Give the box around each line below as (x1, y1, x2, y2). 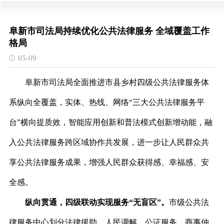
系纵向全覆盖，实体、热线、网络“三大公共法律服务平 (8, 98, 204, 106)
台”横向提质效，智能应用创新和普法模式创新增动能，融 (8, 118, 212, 126)
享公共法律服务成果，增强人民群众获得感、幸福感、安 (8, 158, 209, 166)
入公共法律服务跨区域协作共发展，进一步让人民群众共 (8, 138, 209, 146)
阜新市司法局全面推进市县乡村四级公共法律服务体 (24, 78, 209, 86)
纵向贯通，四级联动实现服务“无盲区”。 (25, 198, 169, 206)
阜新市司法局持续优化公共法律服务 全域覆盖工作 (8, 26, 209, 36)
